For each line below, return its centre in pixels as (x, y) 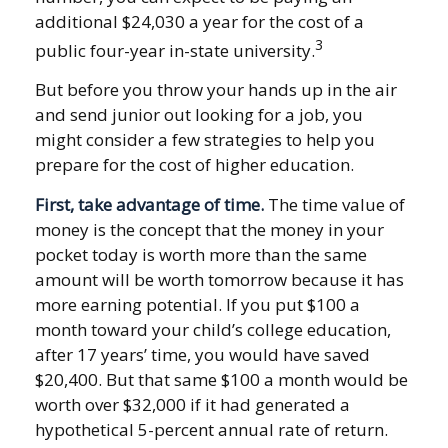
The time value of (334, 205)
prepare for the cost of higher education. (194, 165)
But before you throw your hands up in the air (216, 90)
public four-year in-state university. (175, 50)
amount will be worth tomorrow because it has (219, 280)
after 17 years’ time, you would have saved (202, 355)
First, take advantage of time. (149, 205)
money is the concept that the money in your (209, 230)
